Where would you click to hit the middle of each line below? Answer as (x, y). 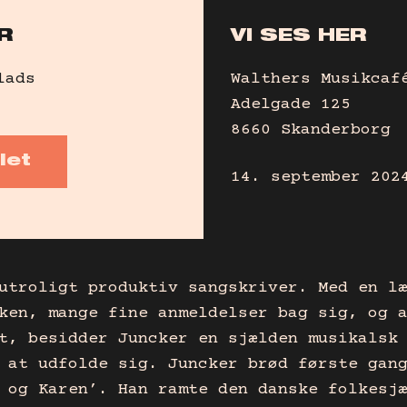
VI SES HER (299, 38)
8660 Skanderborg (311, 129)
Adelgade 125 (291, 104)
